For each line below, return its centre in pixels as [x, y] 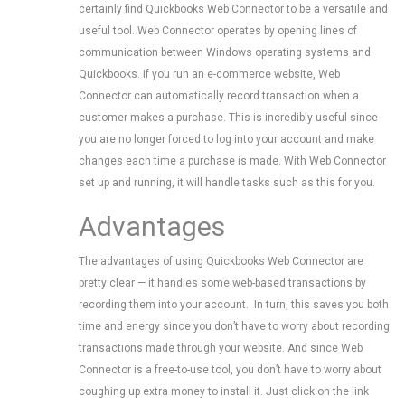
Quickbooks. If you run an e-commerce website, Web [209, 74]
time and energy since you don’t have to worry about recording [234, 326]
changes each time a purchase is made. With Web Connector [232, 161]
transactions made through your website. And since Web [221, 348]
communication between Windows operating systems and [225, 52]
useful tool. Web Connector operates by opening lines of [218, 31]
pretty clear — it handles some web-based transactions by [222, 283]
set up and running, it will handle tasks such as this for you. [227, 183]
